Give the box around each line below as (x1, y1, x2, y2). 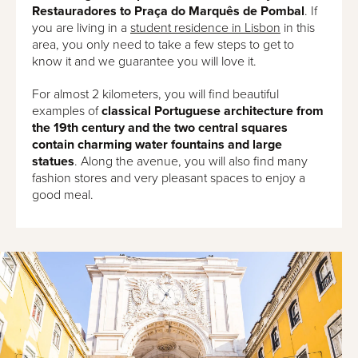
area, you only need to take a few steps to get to (32, 36, 294, 53)
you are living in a (32, 19, 130, 36)
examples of (32, 102, 101, 119)
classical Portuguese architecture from (101, 102, 324, 119)
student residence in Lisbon (130, 19, 280, 36)
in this (280, 19, 315, 36)
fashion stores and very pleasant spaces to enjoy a (32, 169, 305, 186)
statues (32, 153, 74, 169)
